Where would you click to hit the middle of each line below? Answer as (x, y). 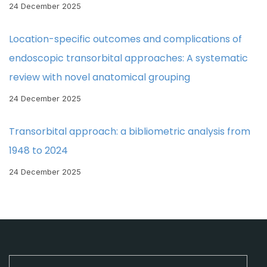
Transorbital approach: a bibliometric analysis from (130, 131)
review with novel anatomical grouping (100, 77)
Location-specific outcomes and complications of (125, 39)
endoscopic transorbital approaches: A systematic (128, 58)
